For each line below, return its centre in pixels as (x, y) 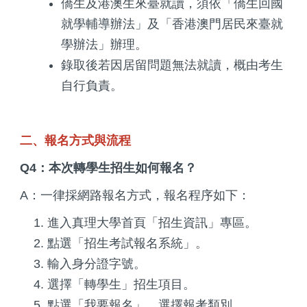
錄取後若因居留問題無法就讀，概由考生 (172, 65)
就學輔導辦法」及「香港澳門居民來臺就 (172, 24)
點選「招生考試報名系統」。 (127, 243)
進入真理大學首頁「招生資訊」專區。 (152, 222)
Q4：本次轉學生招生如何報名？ (108, 168)
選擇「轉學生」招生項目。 (121, 284)
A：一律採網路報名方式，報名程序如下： (135, 195)
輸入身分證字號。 (97, 263)
